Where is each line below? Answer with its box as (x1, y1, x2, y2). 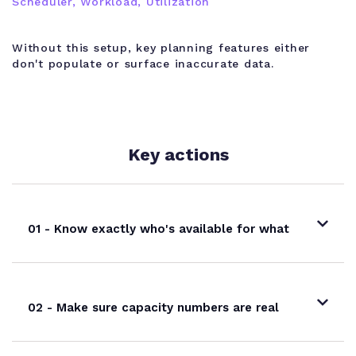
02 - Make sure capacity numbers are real (28, 300, 279, 315)
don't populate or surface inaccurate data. (12, 57, 274, 71)
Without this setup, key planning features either (12, 41, 310, 55)
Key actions (127, 145, 229, 165)
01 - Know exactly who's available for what (28, 222, 289, 237)
